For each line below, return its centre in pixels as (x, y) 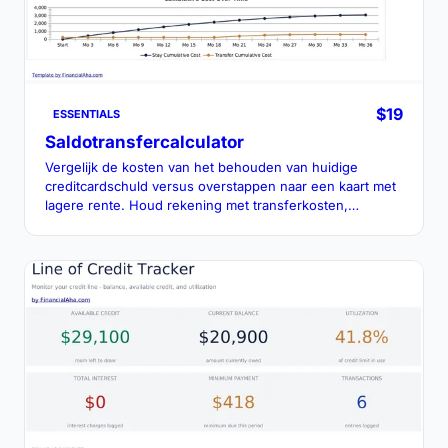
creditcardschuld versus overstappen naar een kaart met (220, 185)
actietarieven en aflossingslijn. (138, 223)
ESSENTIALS (86, 113)
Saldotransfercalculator (144, 141)
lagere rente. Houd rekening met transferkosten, (196, 204)
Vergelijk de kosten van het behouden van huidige (201, 166)
